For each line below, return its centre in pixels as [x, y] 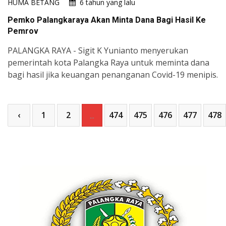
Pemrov [23, 31]
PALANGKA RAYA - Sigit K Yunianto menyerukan [98, 51]
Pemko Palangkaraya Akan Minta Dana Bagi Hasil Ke [107, 20]
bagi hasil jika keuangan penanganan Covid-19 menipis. [113, 75]
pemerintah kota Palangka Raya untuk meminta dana [108, 63]
